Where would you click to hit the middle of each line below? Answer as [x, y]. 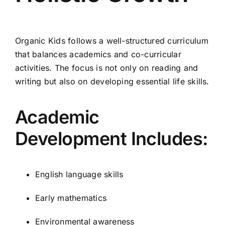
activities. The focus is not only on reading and [107, 68]
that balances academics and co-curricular [98, 54]
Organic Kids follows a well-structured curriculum [112, 40]
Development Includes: [111, 138]
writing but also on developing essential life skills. [112, 81]
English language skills [79, 174]
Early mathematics [71, 198]
